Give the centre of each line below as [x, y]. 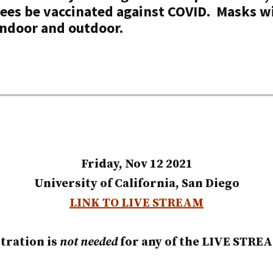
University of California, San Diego [136, 184]
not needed [88, 243]
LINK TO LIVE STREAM [136, 204]
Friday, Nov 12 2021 [136, 165]
